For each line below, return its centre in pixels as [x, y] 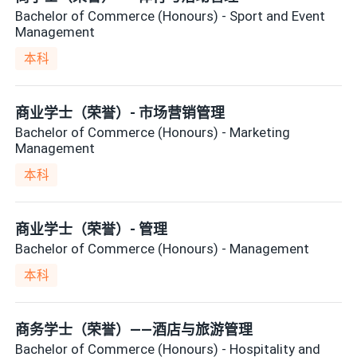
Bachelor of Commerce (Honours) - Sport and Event [171, 16]
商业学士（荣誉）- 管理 [92, 229]
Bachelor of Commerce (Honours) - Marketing [153, 132]
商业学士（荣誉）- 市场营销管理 [120, 113]
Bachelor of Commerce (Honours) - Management [163, 248]
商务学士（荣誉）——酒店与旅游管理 [134, 330]
